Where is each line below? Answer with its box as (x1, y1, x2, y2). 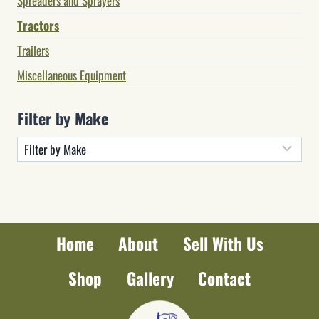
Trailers (17, 41, 49, 60)
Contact (198, 266, 251, 291)
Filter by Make (17, 106, 108, 130)
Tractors (17, 16, 59, 35)
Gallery (126, 266, 174, 291)
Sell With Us (182, 231, 263, 256)
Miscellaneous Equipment (17, 66, 126, 85)
